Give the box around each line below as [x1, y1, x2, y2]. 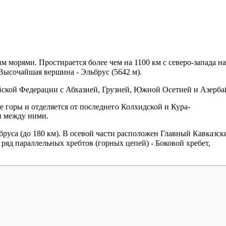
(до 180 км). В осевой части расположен [18, 129, 160, 138]
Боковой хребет [155, 138, 208, 147]
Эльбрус [81, 67, 109, 76]
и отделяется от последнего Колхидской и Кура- [23, 102, 190, 111]
